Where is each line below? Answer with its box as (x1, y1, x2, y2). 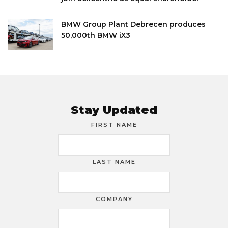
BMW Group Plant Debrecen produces (61, 19, 206, 29)
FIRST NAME (91, 121, 137, 129)
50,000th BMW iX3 (61, 30, 130, 40)
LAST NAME (92, 158, 136, 166)
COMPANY (95, 195, 133, 203)
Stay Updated (71, 103, 157, 117)
